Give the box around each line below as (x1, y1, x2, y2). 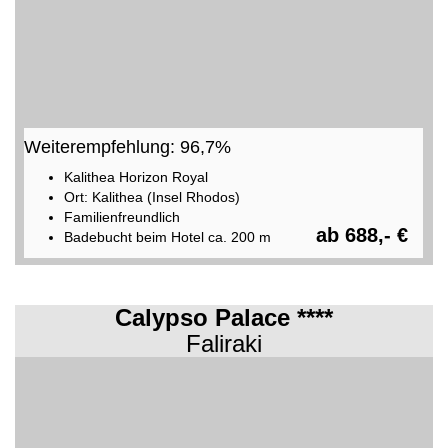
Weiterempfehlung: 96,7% (23, 136, 231, 157)
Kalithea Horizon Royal (63, 168, 208, 185)
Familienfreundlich (63, 208, 180, 225)
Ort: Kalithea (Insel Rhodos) (63, 188, 240, 205)
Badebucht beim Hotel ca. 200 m (63, 228, 271, 245)
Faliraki (186, 330, 262, 357)
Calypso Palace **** (115, 304, 333, 331)
